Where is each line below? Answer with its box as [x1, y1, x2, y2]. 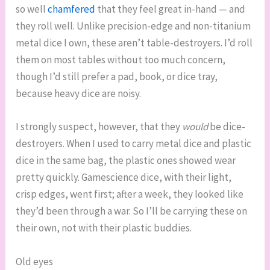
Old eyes [16, 254, 54, 268]
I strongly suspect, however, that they [16, 120, 183, 134]
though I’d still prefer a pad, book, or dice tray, [16, 70, 218, 84]
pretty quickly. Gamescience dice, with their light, [16, 171, 232, 184]
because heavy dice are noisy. [16, 87, 142, 101]
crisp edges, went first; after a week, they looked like [16, 187, 244, 201]
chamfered [48, 2, 96, 16]
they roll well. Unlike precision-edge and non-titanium [16, 19, 251, 33]
